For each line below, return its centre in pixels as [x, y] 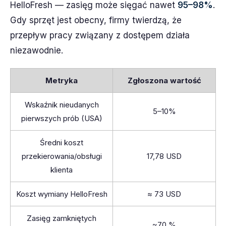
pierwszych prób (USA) [62, 118]
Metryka [62, 80]
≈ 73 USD [164, 194]
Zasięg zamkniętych [62, 218]
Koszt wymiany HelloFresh [62, 194]
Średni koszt [62, 143]
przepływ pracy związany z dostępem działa [100, 35]
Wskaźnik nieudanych [62, 105]
